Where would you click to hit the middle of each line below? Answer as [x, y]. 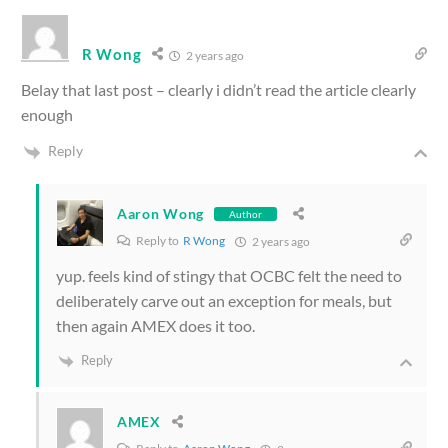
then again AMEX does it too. [155, 325]
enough [47, 114]
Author [245, 213]
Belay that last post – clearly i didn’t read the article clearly [218, 89]
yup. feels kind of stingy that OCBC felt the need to [229, 275]
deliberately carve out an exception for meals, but [224, 300]
